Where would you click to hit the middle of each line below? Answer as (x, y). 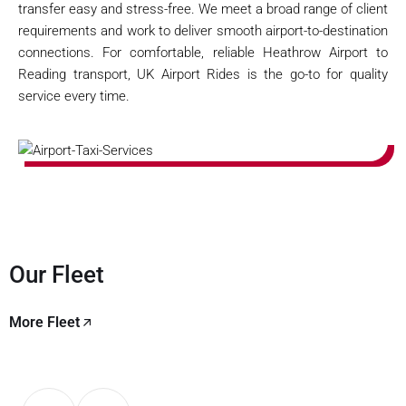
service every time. (74, 96)
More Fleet (44, 322)
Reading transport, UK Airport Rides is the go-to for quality (203, 74)
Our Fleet (57, 274)
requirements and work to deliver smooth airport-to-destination (203, 30)
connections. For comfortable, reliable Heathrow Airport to (203, 52)
